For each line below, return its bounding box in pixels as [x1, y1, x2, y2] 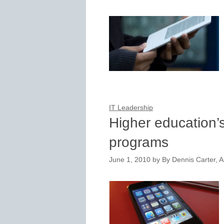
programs [109, 134, 168, 150]
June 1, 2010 [109, 156, 150, 164]
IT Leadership [109, 103, 153, 111]
